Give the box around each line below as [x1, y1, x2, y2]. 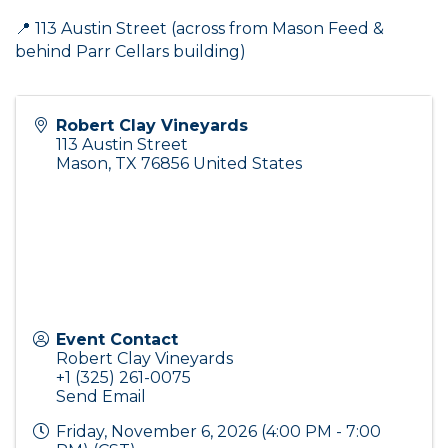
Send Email [56, 387, 146, 406]
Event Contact [56, 330, 178, 349]
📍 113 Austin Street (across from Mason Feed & [15, 19, 384, 38]
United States [193, 154, 302, 173]
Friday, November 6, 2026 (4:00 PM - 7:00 [56, 422, 381, 441]
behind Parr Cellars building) [15, 42, 250, 61]
